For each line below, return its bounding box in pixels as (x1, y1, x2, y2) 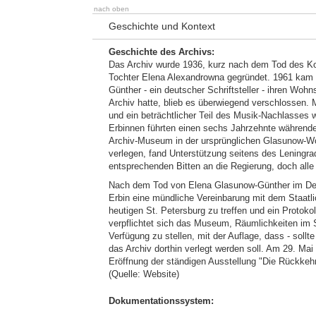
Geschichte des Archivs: (109, 47, 214, 57)
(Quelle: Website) (109, 269, 179, 279)
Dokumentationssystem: (109, 296, 214, 306)
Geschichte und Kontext (109, 20, 215, 32)
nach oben (94, 5, 129, 13)
